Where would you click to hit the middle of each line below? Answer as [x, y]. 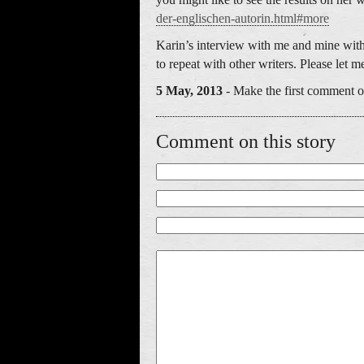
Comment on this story [246, 141]
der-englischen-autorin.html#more [243, 18]
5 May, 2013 [189, 91]
